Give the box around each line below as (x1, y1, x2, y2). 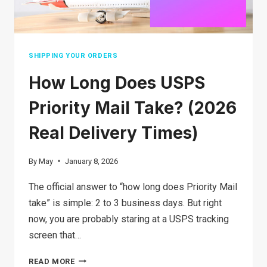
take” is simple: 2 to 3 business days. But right (29, 197, 222, 209)
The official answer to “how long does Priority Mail (29, 181, 237, 193)
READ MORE (29, 256, 75, 266)
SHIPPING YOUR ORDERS (29, 51, 118, 60)
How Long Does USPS (29, 73, 205, 94)
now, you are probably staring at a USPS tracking (29, 213, 229, 225)
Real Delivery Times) (29, 123, 198, 144)
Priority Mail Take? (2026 (29, 98, 237, 119)
